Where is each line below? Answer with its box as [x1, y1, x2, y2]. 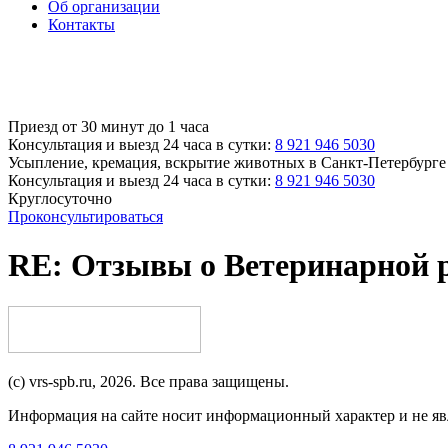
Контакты [48, 16, 115, 33]
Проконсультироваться [8, 208, 163, 225]
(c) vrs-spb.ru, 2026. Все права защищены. [8, 372, 289, 390]
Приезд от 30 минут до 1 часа [8, 118, 209, 135]
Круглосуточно [8, 190, 112, 207]
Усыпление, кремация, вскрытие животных [8, 154, 309, 171]
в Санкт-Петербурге [309, 154, 446, 171]
